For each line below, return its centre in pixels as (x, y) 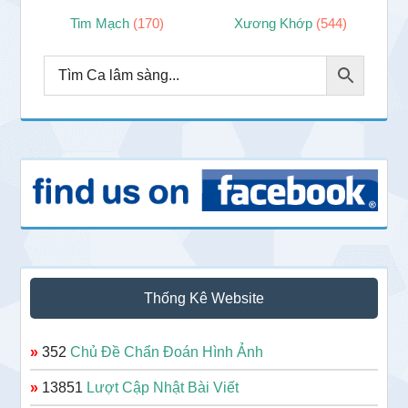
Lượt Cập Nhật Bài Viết (163, 388)
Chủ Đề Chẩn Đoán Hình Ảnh (167, 352)
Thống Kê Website (204, 299)
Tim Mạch (102, 23)
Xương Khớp (275, 23)
